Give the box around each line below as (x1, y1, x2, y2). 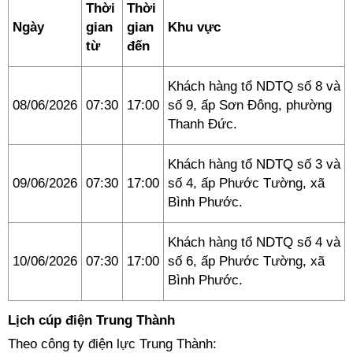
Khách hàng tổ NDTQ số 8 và (168, 79, 340, 94)
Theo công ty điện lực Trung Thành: (8, 336, 217, 351)
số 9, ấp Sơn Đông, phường (168, 98, 332, 113)
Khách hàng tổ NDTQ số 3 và (168, 157, 340, 172)
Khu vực (168, 20, 221, 35)
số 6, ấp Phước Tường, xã (168, 254, 325, 269)
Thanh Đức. (168, 117, 237, 132)
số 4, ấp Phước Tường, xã (168, 176, 325, 191)
